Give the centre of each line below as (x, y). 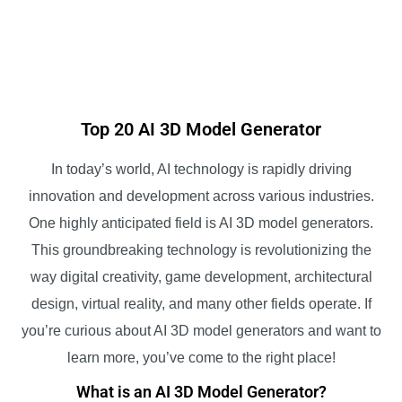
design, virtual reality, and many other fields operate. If (201, 303)
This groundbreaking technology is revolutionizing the (201, 249)
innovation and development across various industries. (201, 196)
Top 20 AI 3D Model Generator (201, 129)
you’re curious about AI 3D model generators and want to (201, 330)
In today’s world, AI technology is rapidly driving (201, 169)
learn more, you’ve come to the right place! (201, 357)
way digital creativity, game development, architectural (201, 276)
